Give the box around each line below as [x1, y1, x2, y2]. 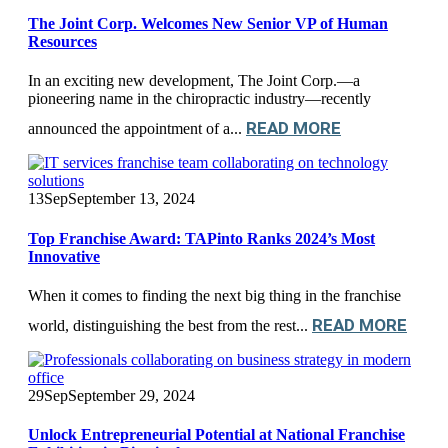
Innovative [28, 247, 100, 265]
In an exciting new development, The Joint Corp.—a [28, 72, 360, 90]
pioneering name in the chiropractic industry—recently [28, 90, 371, 108]
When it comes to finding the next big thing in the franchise [28, 286, 401, 304]
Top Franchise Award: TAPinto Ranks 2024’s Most [28, 229, 375, 247]
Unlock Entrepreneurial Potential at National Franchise [28, 426, 405, 444]
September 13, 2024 [68, 190, 195, 208]
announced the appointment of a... [28, 120, 246, 138]
